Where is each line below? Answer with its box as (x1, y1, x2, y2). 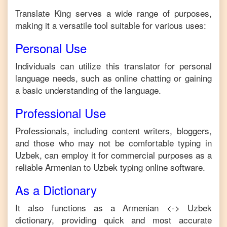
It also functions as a (15, 201, 123, 214)
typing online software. (120, 161, 205, 173)
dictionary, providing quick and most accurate (15, 213, 212, 226)
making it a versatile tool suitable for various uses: (15, 19, 206, 31)
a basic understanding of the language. (15, 84, 161, 96)
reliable (15, 161, 45, 173)
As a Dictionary (15, 181, 97, 199)
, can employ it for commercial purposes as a (40, 148, 212, 161)
